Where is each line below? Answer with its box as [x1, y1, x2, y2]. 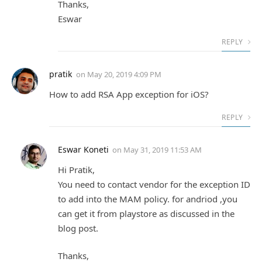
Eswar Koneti [58, 143, 109, 155]
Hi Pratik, [58, 163, 95, 175]
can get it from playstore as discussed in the [58, 207, 235, 219]
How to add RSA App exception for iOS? [49, 88, 209, 100]
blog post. [58, 222, 98, 234]
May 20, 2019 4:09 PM [87, 68, 161, 80]
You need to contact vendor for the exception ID [58, 178, 250, 190]
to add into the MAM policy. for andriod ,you [58, 192, 237, 205]
